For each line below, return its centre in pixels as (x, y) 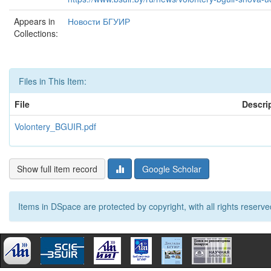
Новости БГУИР (99, 21)
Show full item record (57, 169)
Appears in (34, 21)
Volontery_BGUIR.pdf (55, 126)
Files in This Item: (53, 81)
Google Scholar (172, 169)
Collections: (36, 33)
